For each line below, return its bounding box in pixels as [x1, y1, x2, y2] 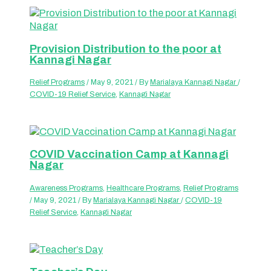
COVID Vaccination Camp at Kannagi [30, 148, 229, 161]
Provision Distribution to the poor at [30, 42, 222, 55]
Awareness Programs [30, 183, 103, 192]
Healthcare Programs [106, 183, 180, 192]
